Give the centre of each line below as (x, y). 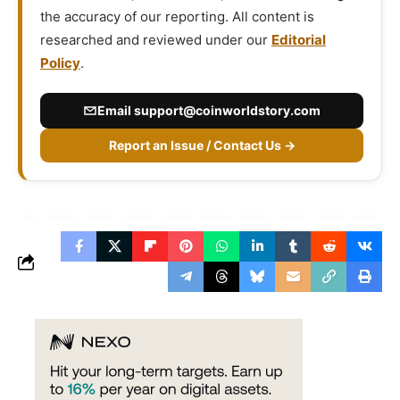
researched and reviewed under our (156, 40)
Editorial (299, 40)
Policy (60, 63)
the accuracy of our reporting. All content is (177, 17)
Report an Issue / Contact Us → (202, 146)
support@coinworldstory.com (227, 111)
